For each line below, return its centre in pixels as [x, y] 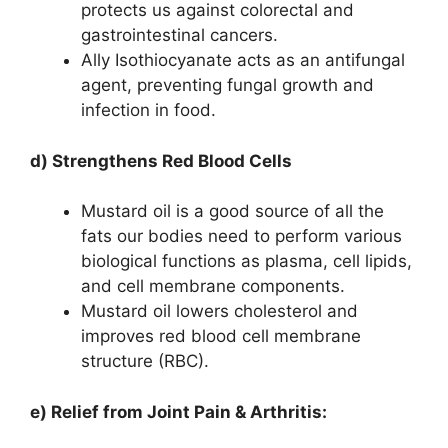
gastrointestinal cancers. [179, 35]
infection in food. [148, 110]
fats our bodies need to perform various [241, 236]
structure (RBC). [145, 361]
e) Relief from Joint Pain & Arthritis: [178, 411]
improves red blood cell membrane [221, 336]
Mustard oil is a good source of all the [232, 211]
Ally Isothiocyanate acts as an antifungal [243, 60]
